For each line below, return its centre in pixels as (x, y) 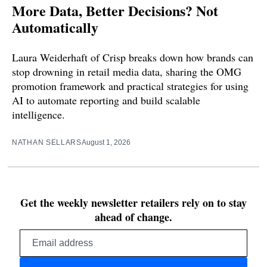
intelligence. (38, 115)
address (150, 247)
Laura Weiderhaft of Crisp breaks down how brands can (133, 58)
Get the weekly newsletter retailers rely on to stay (133, 203)
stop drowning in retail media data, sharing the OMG (127, 72)
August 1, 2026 (106, 143)
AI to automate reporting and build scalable (106, 100)
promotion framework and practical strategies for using (130, 86)
